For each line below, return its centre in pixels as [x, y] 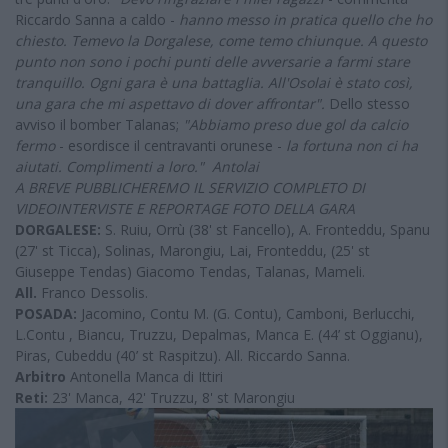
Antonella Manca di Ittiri [146, 376]
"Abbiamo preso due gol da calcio [295, 124]
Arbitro [42, 376]
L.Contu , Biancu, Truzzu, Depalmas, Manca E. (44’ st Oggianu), [219, 334]
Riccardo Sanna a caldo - [97, 19]
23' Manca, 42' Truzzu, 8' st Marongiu [173, 397]
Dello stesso [369, 103]
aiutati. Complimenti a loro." [111, 166]
